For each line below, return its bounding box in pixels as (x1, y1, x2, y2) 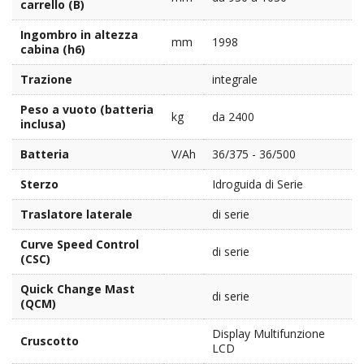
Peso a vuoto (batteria (20, 101, 154, 117)
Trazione (20, 71, 72, 87)
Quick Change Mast (20, 280, 135, 297)
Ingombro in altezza (20, 26, 138, 42)
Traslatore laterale (20, 206, 132, 222)
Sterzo (20, 175, 58, 192)
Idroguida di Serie (212, 175, 303, 192)
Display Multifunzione (212, 325, 325, 341)
